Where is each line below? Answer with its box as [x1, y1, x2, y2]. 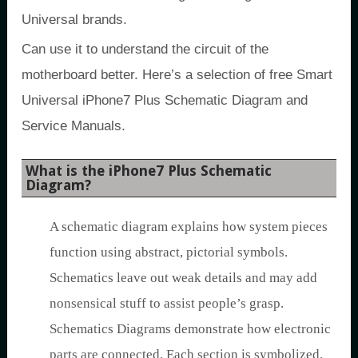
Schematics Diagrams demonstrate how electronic [50, 321, 331, 336]
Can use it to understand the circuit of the [22, 42, 268, 57]
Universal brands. [22, 12, 127, 27]
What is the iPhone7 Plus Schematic [26, 162, 272, 179]
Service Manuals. [22, 118, 125, 133]
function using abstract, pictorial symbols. [50, 245, 288, 260]
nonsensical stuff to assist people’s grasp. [50, 296, 284, 311]
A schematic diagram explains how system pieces [50, 219, 328, 234]
